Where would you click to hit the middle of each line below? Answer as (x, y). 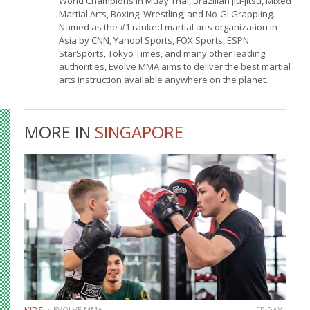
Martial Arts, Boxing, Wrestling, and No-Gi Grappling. (166, 13)
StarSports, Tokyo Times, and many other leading (162, 53)
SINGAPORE (139, 131)
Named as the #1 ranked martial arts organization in (168, 27)
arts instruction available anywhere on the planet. (163, 79)
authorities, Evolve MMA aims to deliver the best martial (174, 66)
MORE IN (60, 131)
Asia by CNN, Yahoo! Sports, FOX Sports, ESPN (154, 40)
